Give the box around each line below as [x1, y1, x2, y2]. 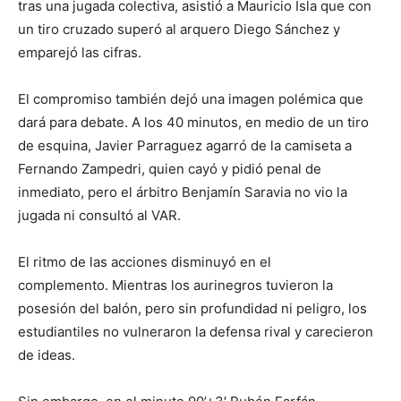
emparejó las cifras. [18, 44, 141, 62]
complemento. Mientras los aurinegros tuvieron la [18, 277, 333, 294]
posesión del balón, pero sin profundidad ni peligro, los [18, 300, 367, 318]
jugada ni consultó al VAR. [18, 207, 181, 225]
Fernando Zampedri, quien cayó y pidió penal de [18, 160, 321, 178]
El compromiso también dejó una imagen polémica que [18, 90, 363, 108]
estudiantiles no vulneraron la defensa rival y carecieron [18, 323, 373, 341]
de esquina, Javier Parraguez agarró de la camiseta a [18, 137, 352, 155]
